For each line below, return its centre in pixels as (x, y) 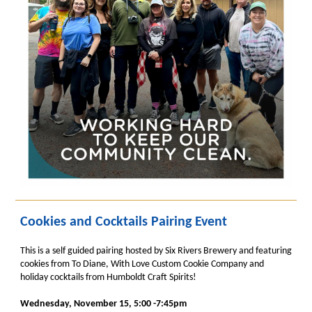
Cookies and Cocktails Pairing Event (124, 222)
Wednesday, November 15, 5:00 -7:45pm (103, 304)
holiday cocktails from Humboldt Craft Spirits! (108, 278)
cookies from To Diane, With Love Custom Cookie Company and (142, 264)
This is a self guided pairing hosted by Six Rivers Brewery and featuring (156, 251)
